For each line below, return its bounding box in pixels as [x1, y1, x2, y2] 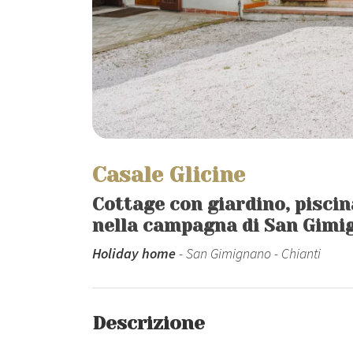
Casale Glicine [92, 162, 245, 187]
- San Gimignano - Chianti [176, 244, 321, 262]
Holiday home [92, 244, 176, 262]
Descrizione [92, 312, 205, 334]
